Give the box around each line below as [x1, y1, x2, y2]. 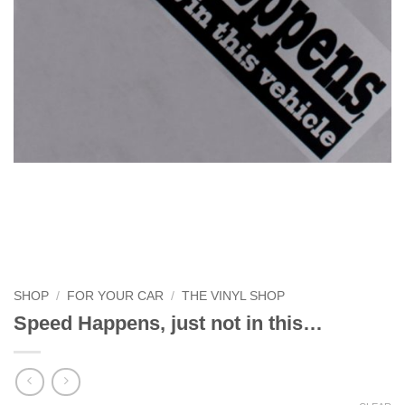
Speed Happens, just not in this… [14, 311, 323, 334]
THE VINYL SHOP [182, 288, 286, 303]
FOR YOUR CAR [67, 288, 165, 303]
